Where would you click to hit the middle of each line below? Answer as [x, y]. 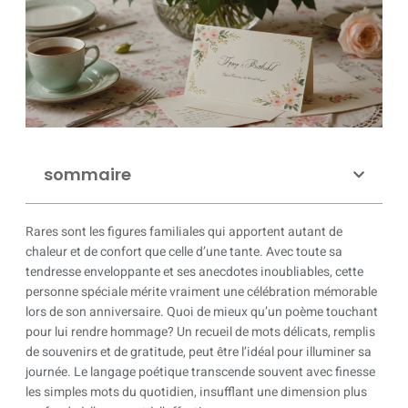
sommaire [87, 174]
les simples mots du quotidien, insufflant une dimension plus [196, 392]
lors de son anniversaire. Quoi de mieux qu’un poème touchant [202, 312]
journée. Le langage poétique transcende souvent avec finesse [200, 372]
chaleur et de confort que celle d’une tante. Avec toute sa [184, 252]
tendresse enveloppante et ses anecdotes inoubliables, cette [194, 272]
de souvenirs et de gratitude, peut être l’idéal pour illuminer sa [199, 352]
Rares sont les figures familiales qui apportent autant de [184, 232]
